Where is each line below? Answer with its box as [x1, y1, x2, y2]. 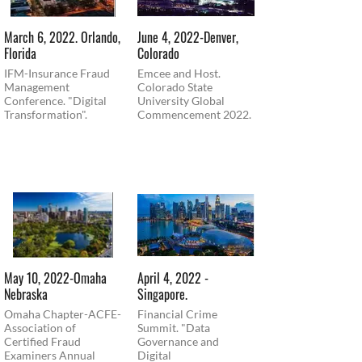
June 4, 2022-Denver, [137, 27, 238, 47]
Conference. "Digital [4, 93, 107, 107]
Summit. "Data [137, 321, 181, 335]
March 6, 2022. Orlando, [4, 27, 120, 47]
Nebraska [4, 284, 48, 305]
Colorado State [137, 79, 213, 94]
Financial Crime [137, 307, 217, 322]
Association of [4, 321, 76, 335]
